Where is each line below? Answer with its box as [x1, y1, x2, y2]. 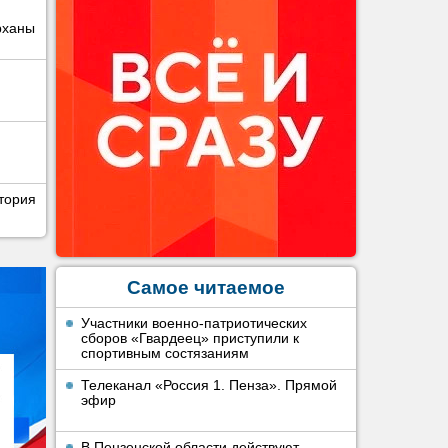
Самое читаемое [127, 277, 285, 298]
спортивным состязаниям [81, 345, 249, 361]
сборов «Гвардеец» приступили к [81, 330, 299, 346]
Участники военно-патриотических [81, 315, 307, 331]
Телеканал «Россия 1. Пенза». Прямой [81, 377, 337, 393]
